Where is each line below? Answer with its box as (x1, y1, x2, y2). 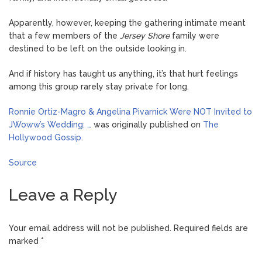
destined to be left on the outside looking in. (9, 43, 187, 53)
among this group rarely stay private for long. (9, 81, 189, 91)
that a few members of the (9, 30, 120, 40)
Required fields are (171, 223, 248, 233)
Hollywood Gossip (9, 132, 81, 142)
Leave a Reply (9, 185, 117, 205)
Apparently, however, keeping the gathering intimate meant (9, 18, 246, 27)
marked (9, 236, 41, 246)
